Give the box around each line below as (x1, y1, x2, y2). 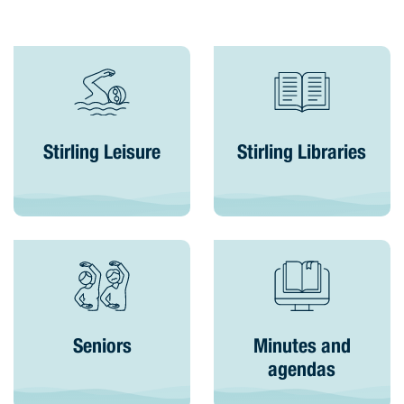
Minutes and (252, 338, 351, 358)
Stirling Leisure (43, 144, 161, 164)
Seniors (72, 338, 132, 358)
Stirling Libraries (237, 144, 367, 164)
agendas (268, 362, 336, 381)
